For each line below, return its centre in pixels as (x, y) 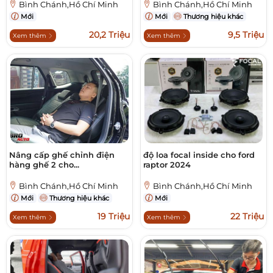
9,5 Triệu (246, 35)
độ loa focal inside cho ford (199, 155)
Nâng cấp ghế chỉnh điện (62, 155)
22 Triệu (247, 217)
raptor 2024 (167, 165)
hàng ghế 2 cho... (44, 165)
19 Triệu (114, 217)
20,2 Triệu (109, 35)
